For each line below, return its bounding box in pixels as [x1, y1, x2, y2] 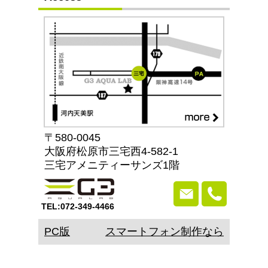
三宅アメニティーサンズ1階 [44, 159, 179, 171]
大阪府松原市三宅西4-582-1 [44, 145, 178, 157]
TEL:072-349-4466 [41, 202, 114, 211]
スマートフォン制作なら [105, 226, 224, 237]
